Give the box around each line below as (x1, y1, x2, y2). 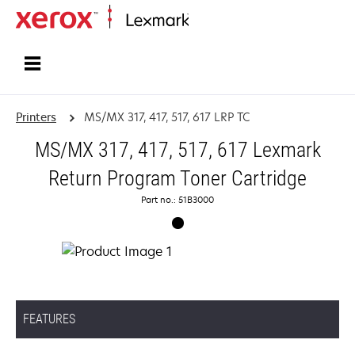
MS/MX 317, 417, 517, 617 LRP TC (83, 109, 250, 124)
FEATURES (23, 311, 75, 326)
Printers (16, 109, 56, 124)
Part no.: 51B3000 (141, 193, 214, 205)
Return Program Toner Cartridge (48, 166, 307, 190)
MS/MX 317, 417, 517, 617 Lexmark (34, 138, 321, 162)
